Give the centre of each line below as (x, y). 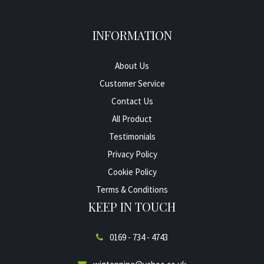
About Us (132, 65)
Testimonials (132, 136)
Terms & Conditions (132, 189)
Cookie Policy (132, 171)
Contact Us (132, 101)
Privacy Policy (132, 154)
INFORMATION (132, 35)
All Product (132, 118)
